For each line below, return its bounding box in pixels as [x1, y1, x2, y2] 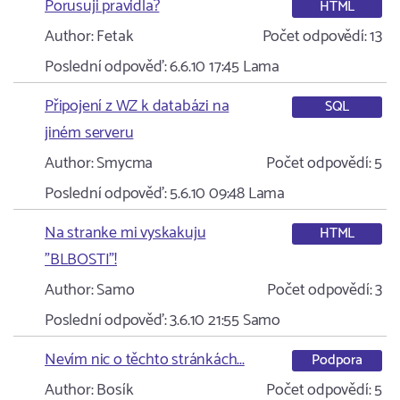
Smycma [93, 150, 154, 177]
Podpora [312, 347, 362, 372]
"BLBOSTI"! [45, 246, 118, 273]
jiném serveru [45, 120, 134, 146]
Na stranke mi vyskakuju [45, 220, 206, 246]
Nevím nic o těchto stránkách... [45, 346, 245, 373]
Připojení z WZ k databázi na [45, 93, 229, 120]
